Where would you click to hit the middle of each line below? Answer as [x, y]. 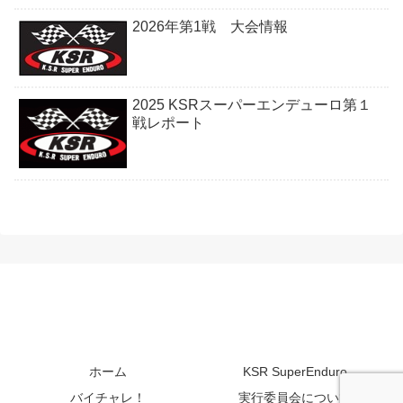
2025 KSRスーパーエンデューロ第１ [252, 104]
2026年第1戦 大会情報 [210, 27]
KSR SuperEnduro [295, 371]
